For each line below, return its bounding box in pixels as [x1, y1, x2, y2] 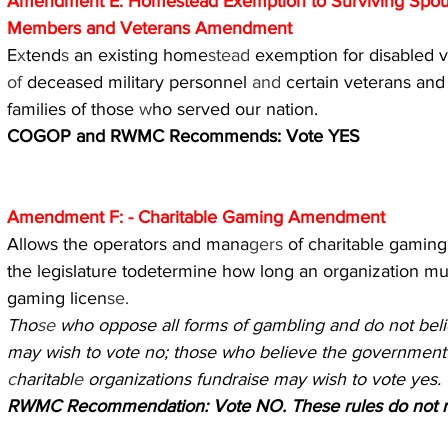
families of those [7, 99, 139, 119]
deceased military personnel [27, 72, 252, 92]
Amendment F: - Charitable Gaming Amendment [7, 207, 385, 227]
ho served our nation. [152, 99, 318, 119]
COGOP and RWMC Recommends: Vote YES [7, 126, 360, 146]
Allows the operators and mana [7, 234, 249, 254]
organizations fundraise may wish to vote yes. [88, 369, 441, 389]
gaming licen [7, 288, 107, 308]
